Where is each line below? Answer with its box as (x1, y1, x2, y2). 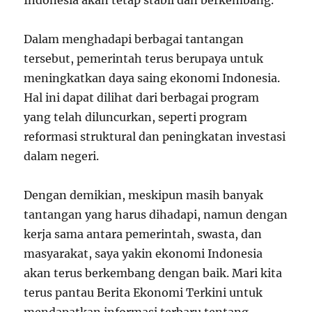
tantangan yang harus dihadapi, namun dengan (24, 208, 288, 221)
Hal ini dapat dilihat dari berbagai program (24, 91, 260, 104)
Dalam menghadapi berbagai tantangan (24, 32, 244, 46)
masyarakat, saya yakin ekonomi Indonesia (24, 247, 263, 260)
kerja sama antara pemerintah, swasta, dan (24, 227, 263, 241)
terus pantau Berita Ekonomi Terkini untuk (24, 286, 263, 299)
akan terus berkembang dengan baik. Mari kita (24, 266, 283, 280)
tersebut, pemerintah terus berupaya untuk (24, 52, 264, 65)
